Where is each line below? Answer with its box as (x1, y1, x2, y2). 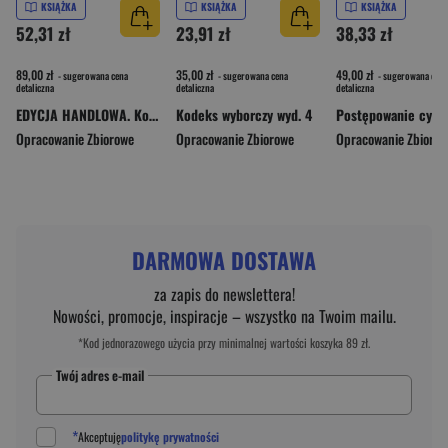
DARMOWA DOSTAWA (132, 243, 316, 276)
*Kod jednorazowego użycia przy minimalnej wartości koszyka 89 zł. (78, 333, 370, 351)
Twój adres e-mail (56, 364, 144, 385)
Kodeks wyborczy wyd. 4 (176, 103, 312, 125)
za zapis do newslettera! (153, 281, 295, 306)
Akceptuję (78, 427, 121, 445)
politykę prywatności (121, 427, 219, 445)
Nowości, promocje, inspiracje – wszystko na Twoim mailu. (52, 303, 396, 328)
